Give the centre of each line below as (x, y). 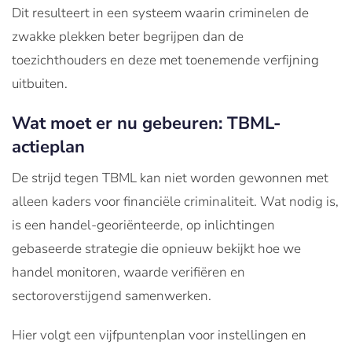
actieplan (48, 147)
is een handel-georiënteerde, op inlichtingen (143, 225)
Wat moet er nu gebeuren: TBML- (147, 123)
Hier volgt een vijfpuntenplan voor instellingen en (159, 335)
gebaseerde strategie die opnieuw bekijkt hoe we (156, 248)
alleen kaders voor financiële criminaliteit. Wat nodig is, (175, 201)
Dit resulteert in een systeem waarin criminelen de (160, 13)
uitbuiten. (40, 83)
